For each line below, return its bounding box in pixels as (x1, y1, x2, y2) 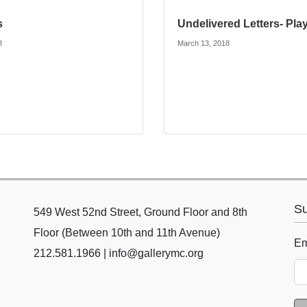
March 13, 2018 (177, 39, 230, 48)
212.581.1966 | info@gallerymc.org (34, 247, 204, 260)
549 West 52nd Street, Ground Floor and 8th (34, 206, 247, 219)
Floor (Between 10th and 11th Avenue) (34, 227, 220, 239)
